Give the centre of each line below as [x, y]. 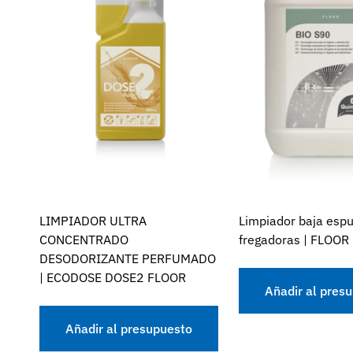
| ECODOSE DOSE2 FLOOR [113, 278]
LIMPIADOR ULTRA [93, 221]
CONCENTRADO [84, 240]
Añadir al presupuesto [129, 329]
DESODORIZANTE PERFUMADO [128, 259]
